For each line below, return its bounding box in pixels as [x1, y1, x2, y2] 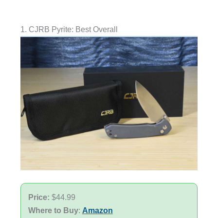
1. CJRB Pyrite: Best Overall [20, 25, 118, 34]
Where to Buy [28, 206, 78, 215]
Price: [28, 193, 52, 202]
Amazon [82, 206, 113, 215]
